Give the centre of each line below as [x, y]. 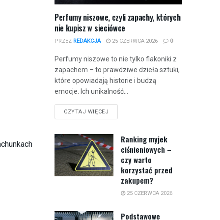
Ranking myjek [144, 139]
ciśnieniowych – [146, 150]
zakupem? [137, 180]
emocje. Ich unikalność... [91, 92]
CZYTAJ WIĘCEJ [86, 112]
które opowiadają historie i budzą [106, 81]
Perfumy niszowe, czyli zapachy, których [118, 17]
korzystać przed [147, 170]
